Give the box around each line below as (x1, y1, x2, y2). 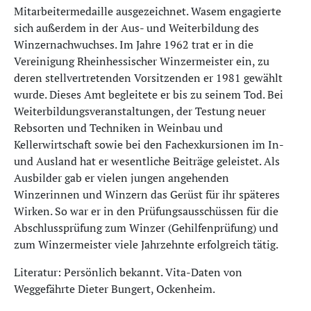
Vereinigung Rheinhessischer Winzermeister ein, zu (14, 53, 269, 69)
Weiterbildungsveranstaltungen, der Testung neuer (14, 103, 266, 119)
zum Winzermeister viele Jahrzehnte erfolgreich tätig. (14, 237, 278, 252)
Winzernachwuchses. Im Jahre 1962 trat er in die (14, 37, 253, 52)
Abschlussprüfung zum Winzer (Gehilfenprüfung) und (14, 220, 278, 235)
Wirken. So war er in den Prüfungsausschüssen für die (14, 203, 278, 219)
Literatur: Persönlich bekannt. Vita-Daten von (14, 264, 242, 280)
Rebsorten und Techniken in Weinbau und (14, 120, 223, 135)
